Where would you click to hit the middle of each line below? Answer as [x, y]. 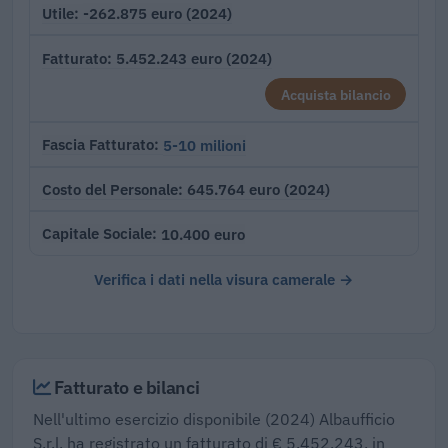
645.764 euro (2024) [258, 189]
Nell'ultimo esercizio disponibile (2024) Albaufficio [214, 418]
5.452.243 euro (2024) [194, 58]
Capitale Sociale [97, 234]
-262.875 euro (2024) [157, 13]
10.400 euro [203, 233]
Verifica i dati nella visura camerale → [224, 278]
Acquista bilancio [335, 94]
